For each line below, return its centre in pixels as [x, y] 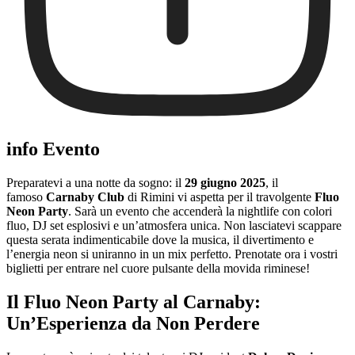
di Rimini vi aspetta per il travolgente [219, 197]
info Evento [53, 149]
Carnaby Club [85, 197]
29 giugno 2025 [225, 182]
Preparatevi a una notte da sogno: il [95, 182]
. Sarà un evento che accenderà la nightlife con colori [200, 211]
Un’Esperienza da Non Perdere [133, 323]
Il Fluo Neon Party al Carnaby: [134, 302]
